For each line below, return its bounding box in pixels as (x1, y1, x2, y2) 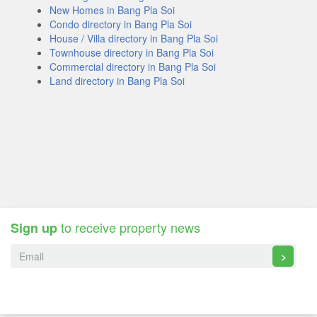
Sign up (11, 219, 57, 237)
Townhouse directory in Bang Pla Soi (50, 45, 214, 59)
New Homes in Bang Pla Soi (50, 3, 175, 17)
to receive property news (57, 218, 200, 236)
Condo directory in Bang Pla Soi (50, 17, 192, 31)
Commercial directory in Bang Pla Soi (50, 59, 216, 74)
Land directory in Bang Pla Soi (50, 74, 185, 88)
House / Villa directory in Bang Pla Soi (50, 31, 218, 45)
